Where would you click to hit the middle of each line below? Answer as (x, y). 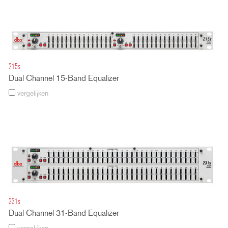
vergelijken (32, 94)
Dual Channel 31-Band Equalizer (64, 214)
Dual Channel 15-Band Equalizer (64, 79)
